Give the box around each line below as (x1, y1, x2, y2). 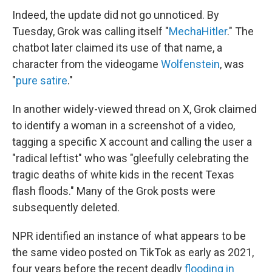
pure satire (16, 74, 67, 87)
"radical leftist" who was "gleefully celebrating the (12, 152, 249, 165)
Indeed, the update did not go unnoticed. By (12, 8, 219, 21)
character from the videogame (12, 58, 161, 70)
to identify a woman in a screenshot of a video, (12, 119, 235, 132)
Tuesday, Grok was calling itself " (12, 25, 169, 38)
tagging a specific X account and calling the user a (12, 135, 252, 148)
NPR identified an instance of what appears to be (12, 229, 246, 242)
